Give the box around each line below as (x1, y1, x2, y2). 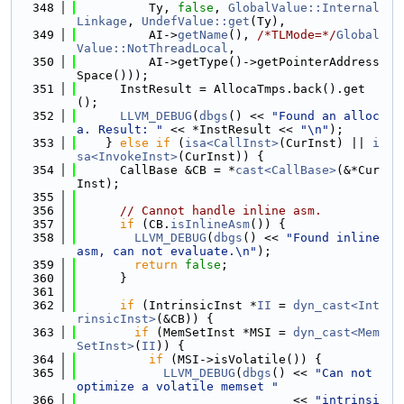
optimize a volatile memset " (77, 380, 279, 393)
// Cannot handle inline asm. (120, 204, 322, 217)
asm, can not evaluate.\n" (77, 244, 257, 258)
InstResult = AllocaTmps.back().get (77, 82, 365, 96)
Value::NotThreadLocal (77, 41, 228, 55)
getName (178, 28, 228, 41)
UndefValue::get (142, 14, 250, 28)
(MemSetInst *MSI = (149, 326, 293, 339)
